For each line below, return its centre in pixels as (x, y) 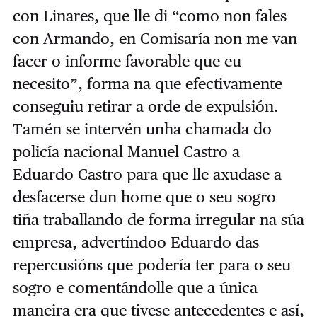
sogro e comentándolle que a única (135, 287)
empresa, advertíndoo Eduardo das (136, 242)
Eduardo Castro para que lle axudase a (147, 174)
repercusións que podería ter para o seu (151, 264)
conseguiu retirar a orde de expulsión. (145, 106)
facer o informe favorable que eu (127, 60)
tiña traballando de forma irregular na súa (158, 219)
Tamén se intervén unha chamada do (142, 128)
